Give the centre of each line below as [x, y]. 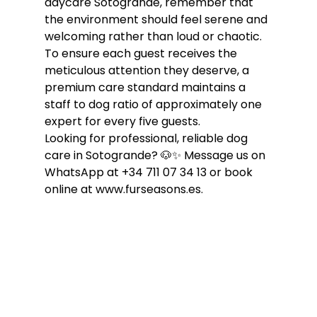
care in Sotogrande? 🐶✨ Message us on [156, 155]
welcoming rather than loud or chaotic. [154, 36]
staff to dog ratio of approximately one [154, 104]
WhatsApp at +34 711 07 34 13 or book [150, 172]
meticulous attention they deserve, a [148, 70]
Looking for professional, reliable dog [147, 138]
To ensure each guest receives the [142, 53]
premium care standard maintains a [146, 87]
